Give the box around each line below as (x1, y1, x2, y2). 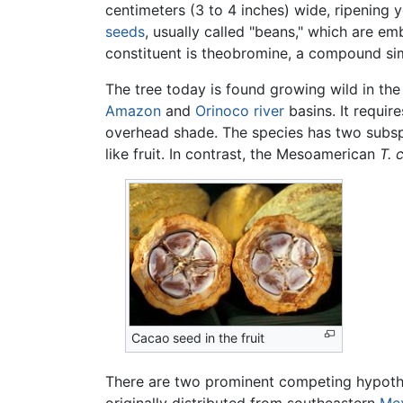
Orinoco (195, 101, 249, 120)
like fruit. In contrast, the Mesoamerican (105, 144, 380, 163)
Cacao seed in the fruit (131, 329, 265, 345)
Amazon (105, 101, 161, 120)
